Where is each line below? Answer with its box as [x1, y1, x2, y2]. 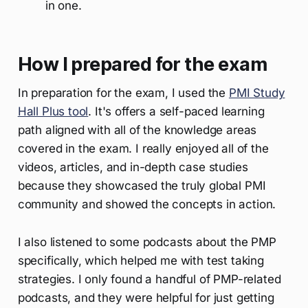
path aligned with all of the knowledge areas [17, 122, 257, 137]
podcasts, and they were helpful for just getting [17, 290, 274, 305]
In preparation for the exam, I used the [17, 85, 229, 100]
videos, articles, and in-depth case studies [17, 159, 248, 174]
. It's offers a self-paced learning [88, 104, 265, 118]
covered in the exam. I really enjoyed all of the [17, 141, 269, 155]
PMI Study [228, 85, 285, 100]
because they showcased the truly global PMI [17, 178, 266, 192]
